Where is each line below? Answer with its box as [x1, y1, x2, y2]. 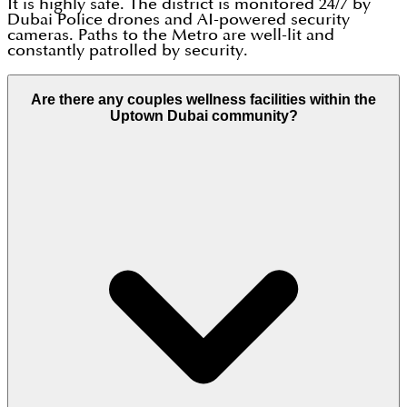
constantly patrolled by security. [7, 43, 248, 58]
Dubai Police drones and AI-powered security [7, 12, 350, 27]
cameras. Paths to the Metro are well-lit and [7, 27, 334, 43]
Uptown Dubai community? [109, 107, 298, 124]
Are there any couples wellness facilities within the [31, 91, 376, 107]
